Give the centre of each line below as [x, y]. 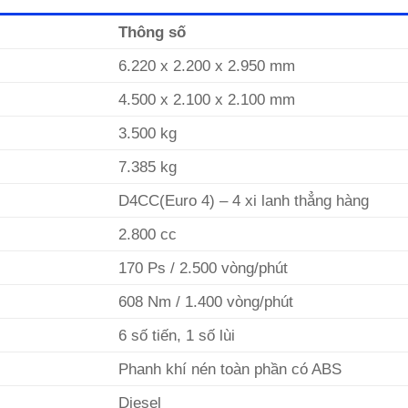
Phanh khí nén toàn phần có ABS [230, 369]
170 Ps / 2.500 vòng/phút [204, 268]
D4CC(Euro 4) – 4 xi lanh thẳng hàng [244, 201]
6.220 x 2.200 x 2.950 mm [207, 66]
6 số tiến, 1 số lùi [177, 336]
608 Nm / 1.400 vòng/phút [206, 302]
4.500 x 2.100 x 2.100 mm [207, 100]
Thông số [153, 32]
